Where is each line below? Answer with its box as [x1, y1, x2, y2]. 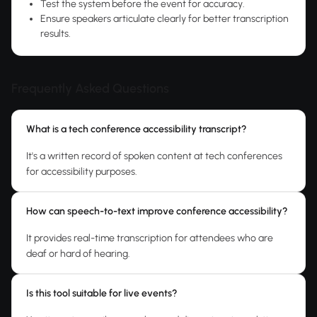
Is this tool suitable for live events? [26, 287, 178, 299]
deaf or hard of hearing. [26, 248, 130, 260]
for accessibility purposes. [26, 166, 137, 178]
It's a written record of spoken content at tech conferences [26, 150, 282, 162]
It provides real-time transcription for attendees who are [26, 232, 273, 244]
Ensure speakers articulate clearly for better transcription [40, 13, 289, 25]
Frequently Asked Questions [11, 81, 169, 96]
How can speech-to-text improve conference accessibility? [26, 205, 288, 217]
